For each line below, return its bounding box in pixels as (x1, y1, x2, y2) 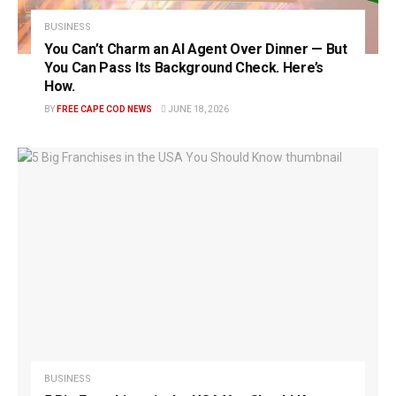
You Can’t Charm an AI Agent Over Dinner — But (44, 40, 347, 57)
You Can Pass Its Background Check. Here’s (44, 58, 324, 76)
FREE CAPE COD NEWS (57, 103, 152, 114)
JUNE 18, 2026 (166, 103, 229, 114)
